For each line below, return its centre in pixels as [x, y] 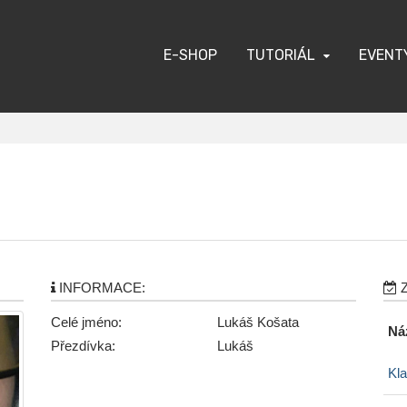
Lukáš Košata [258, 323]
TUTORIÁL [281, 55]
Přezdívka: [84, 346]
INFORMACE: [101, 288]
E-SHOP [190, 55]
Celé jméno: [87, 323]
